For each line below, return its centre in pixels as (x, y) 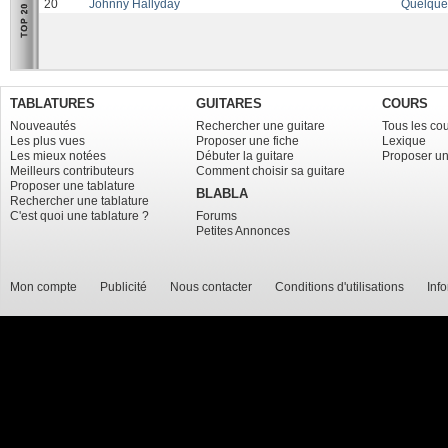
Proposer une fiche (248, 141)
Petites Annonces (243, 231)
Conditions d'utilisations (339, 287)
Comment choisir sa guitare (271, 171)
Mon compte (43, 287)
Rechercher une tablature (79, 201)
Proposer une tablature (72, 186)
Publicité (123, 287)
